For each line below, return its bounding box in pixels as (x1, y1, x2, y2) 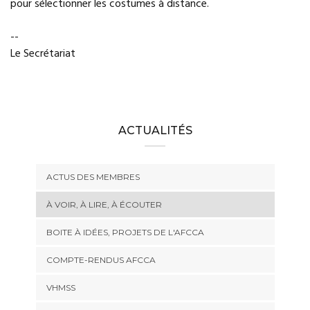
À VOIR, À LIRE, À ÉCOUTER (46, 199, 162, 210)
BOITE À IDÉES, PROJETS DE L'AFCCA (46, 227, 204, 237)
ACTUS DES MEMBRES (46, 172, 140, 182)
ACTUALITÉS (118, 124, 192, 137)
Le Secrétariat (10, 45, 75, 63)
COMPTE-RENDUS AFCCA (46, 255, 156, 265)
